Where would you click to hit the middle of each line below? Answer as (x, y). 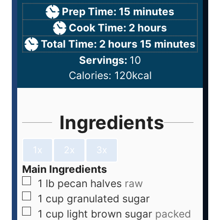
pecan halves (90, 183)
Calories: (91, 76)
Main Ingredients (65, 169)
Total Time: (70, 44)
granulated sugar (108, 198)
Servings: (104, 60)
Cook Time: (99, 28)
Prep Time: (90, 12)
